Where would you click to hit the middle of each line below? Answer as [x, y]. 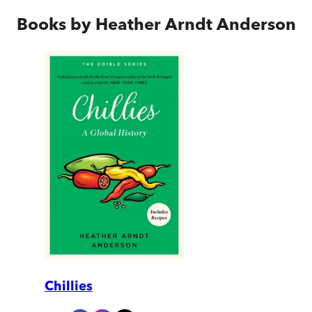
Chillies [69, 286]
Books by [56, 24]
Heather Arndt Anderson [196, 24]
